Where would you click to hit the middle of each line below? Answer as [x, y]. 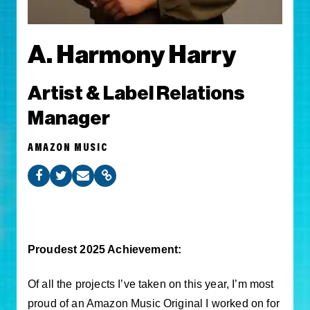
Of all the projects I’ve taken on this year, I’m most [151, 284]
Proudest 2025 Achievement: [105, 250]
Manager [69, 118]
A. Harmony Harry [132, 55]
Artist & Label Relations [136, 93]
